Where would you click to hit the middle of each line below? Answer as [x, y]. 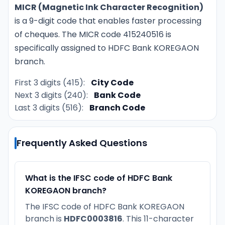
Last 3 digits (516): [49, 107]
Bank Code [117, 95]
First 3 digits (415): [50, 82]
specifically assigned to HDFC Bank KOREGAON [107, 48]
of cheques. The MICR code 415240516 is [93, 34]
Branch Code [117, 107]
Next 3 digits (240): [51, 95]
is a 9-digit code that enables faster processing [108, 21]
